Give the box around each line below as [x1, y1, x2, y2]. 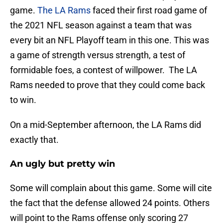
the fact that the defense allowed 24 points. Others [10, 198, 210, 209]
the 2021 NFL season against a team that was [10, 20, 192, 31]
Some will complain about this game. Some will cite [10, 183, 212, 194]
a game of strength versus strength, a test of [10, 50, 185, 61]
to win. [10, 95, 36, 106]
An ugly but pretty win [10, 158, 115, 170]
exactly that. [10, 134, 59, 145]
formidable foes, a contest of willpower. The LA [10, 65, 197, 76]
